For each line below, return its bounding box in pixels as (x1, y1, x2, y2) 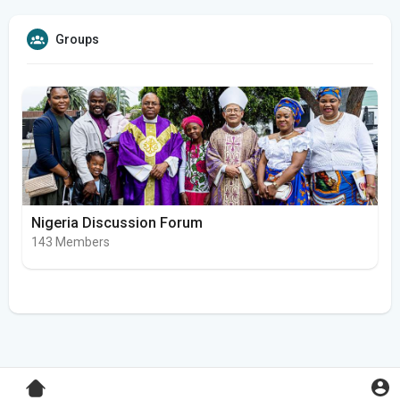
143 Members (31, 235, 110, 250)
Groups (55, 32, 99, 47)
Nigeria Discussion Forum (31, 214, 203, 232)
